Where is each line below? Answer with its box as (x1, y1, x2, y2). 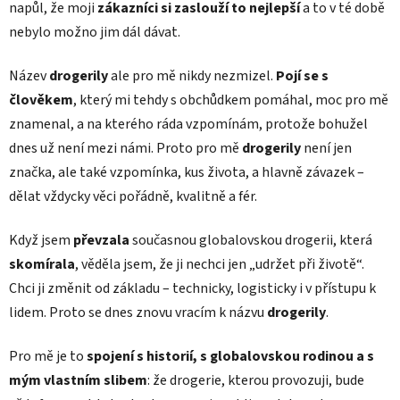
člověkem (9, 89, 73, 110)
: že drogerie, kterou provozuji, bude (147, 370, 364, 390)
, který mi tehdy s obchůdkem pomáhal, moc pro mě (73, 89, 388, 110)
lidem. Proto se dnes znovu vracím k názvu (9, 302, 267, 322)
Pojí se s (276, 65, 329, 86)
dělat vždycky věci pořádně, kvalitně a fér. (9, 186, 257, 206)
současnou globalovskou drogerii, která (129, 229, 372, 250)
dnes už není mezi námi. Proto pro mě (9, 137, 242, 158)
